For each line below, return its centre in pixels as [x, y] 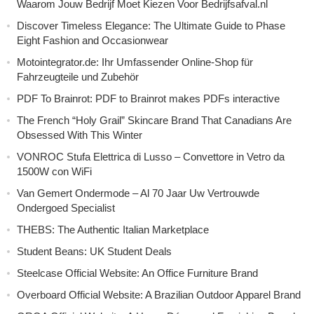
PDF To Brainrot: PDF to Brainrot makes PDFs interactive [148, 98]
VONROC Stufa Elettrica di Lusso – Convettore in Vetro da [151, 156]
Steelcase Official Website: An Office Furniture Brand [137, 273]
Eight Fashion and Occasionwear [93, 40]
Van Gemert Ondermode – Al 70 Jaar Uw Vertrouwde [138, 193]
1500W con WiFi [54, 171]
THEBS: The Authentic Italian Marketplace [113, 229]
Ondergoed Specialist [66, 207]
